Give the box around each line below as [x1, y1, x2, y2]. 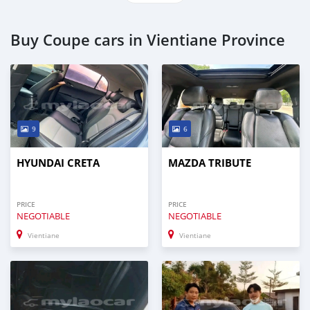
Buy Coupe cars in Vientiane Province [10, 29, 285, 51]
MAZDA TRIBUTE [168, 155, 251, 170]
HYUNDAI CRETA [17, 155, 100, 170]
